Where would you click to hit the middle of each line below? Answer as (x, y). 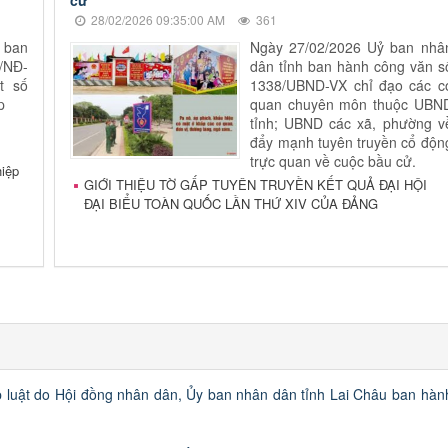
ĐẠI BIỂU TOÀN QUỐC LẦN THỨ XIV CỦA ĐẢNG (231, 203)
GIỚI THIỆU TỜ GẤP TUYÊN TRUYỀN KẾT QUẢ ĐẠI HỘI (256, 184)
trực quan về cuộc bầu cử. (333, 160)
